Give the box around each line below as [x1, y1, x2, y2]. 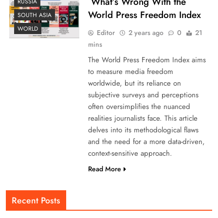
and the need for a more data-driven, [88, 136, 205, 147]
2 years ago [128, 27, 163, 37]
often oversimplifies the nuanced [88, 101, 190, 112]
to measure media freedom [88, 66, 173, 77]
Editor [96, 27, 115, 37]
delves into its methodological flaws [88, 124, 199, 135]
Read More [88, 163, 121, 174]
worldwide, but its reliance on [88, 77, 181, 89]
